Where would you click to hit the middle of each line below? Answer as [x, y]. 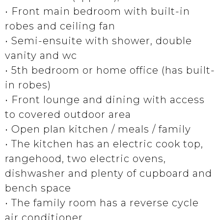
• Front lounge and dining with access [105, 100]
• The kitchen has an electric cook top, [104, 144]
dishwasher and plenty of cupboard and [109, 173]
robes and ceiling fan [60, 26]
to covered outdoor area [68, 114]
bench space [38, 188]
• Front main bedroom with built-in [97, 11]
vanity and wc [41, 55]
